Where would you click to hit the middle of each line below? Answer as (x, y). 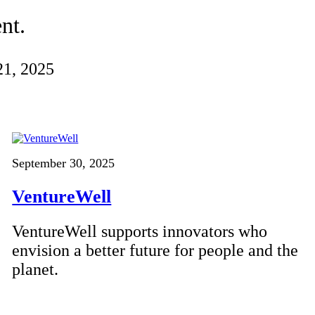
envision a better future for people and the (155, 251)
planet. (36, 270)
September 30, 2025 (64, 163)
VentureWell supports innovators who (140, 232)
